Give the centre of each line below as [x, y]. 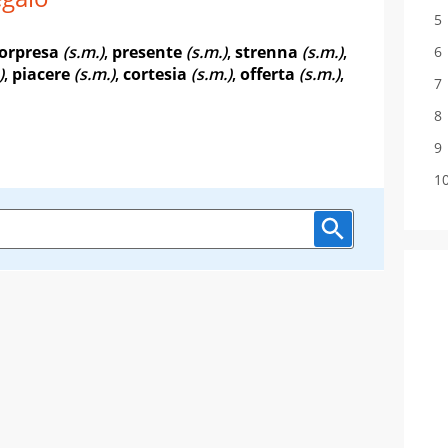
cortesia [155, 73]
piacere [41, 73]
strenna [266, 51]
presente [147, 51]
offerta [267, 73]
